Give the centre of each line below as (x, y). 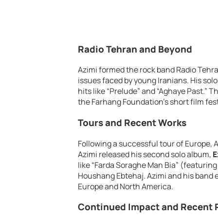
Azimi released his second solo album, (145, 154)
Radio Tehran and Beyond (135, 49)
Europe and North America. (126, 186)
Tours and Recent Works (132, 122)
